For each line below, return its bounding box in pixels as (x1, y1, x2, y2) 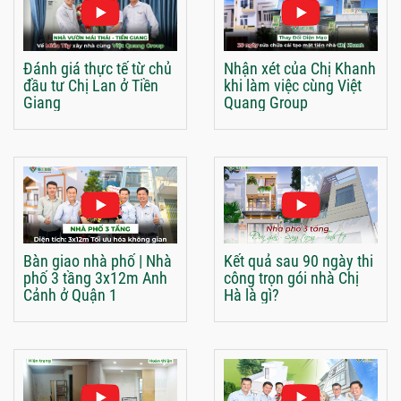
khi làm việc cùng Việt (224, 76, 362, 96)
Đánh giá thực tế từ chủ (23, 59, 172, 79)
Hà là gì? (224, 286, 279, 305)
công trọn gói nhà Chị (224, 269, 359, 288)
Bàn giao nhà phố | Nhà (23, 252, 172, 271)
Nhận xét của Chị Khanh (224, 59, 376, 79)
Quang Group (224, 93, 308, 113)
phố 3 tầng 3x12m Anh (23, 269, 167, 288)
